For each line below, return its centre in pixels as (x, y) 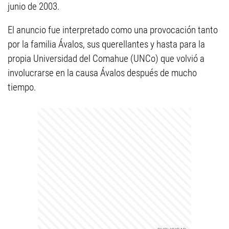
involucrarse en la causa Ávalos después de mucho (102, 73)
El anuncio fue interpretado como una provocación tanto (113, 30)
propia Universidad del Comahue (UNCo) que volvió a (106, 59)
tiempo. (22, 87)
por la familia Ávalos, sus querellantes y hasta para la (106, 44)
